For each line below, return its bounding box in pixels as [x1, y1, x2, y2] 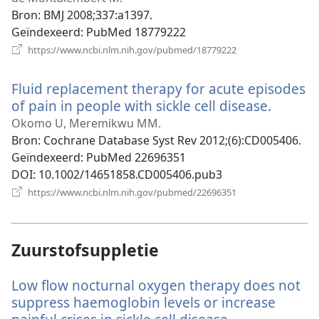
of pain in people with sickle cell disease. [11, 95, 271, 115]
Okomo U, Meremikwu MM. [11, 115, 161, 131]
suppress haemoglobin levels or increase [11, 293, 276, 313]
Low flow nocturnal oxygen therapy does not [11, 276, 300, 296]
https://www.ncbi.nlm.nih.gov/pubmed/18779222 [26, 43, 236, 56]
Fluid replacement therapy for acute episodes [11, 78, 305, 98]
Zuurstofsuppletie [11, 239, 159, 262]
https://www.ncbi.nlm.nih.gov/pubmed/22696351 [26, 185, 236, 199]
